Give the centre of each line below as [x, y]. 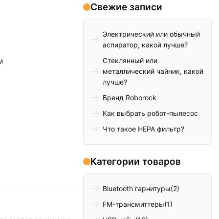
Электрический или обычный [152, 34]
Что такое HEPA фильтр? [144, 129]
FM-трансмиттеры [134, 204]
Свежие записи [127, 7]
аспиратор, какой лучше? [145, 45]
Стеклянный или [130, 61]
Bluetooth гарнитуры [137, 189]
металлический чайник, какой [153, 71]
